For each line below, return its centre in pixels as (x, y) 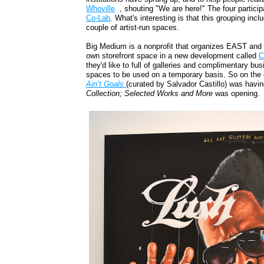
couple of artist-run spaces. (133, 28)
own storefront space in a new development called (173, 56)
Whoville (101, 9)
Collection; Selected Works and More (150, 94)
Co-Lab (98, 18)
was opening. (237, 94)
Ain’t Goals (106, 84)
